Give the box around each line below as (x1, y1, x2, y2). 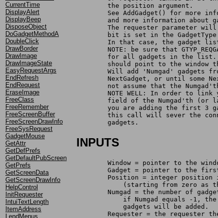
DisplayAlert (5, 8, 39, 16)
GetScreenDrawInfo (5, 176, 60, 183)
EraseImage (5, 88, 39, 96)
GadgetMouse (5, 132, 45, 140)
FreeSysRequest (5, 125, 53, 132)
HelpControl (5, 183, 38, 191)
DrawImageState (5, 59, 52, 67)
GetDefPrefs (5, 146, 40, 154)
